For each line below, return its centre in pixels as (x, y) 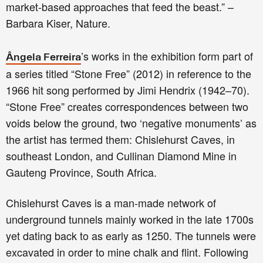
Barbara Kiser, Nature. (58, 23)
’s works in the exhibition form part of (167, 56)
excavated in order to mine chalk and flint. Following (127, 252)
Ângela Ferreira (43, 58)
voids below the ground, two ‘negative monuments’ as (131, 123)
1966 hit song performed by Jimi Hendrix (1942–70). (128, 90)
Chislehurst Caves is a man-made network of (111, 203)
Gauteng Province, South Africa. (83, 172)
